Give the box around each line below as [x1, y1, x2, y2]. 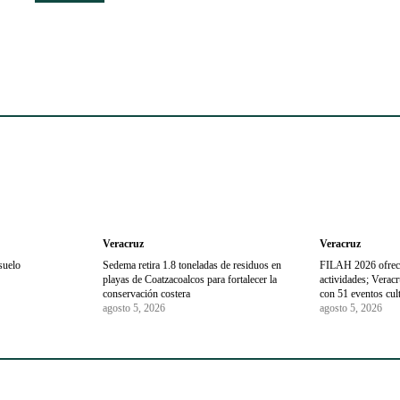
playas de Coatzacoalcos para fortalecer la [102, 273, 277, 287]
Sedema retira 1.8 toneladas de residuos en [102, 259, 281, 272]
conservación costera [102, 287, 190, 301]
